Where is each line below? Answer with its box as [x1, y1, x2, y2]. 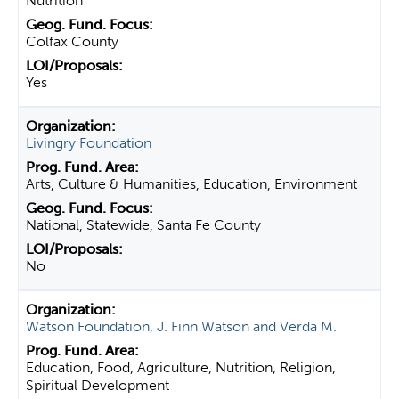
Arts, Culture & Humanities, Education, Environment [26, 175, 357, 192]
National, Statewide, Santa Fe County [26, 216, 261, 233]
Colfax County [26, 33, 118, 50]
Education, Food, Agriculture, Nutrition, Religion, [26, 359, 336, 376]
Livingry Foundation [26, 134, 151, 151]
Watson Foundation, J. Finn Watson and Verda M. [26, 318, 337, 335]
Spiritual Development [26, 377, 169, 394]
